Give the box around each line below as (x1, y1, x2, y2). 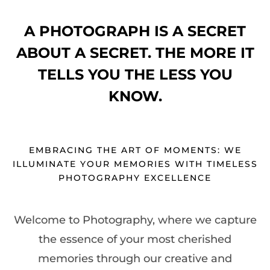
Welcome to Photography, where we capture (13, 213, 257, 227)
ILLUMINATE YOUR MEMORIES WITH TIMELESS (12, 159, 258, 170)
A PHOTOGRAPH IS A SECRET (24, 22, 246, 40)
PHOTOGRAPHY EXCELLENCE (58, 172, 212, 184)
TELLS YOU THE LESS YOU (37, 66, 233, 84)
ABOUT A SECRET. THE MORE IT (16, 44, 254, 62)
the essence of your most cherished (39, 232, 231, 246)
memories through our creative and (38, 251, 232, 265)
